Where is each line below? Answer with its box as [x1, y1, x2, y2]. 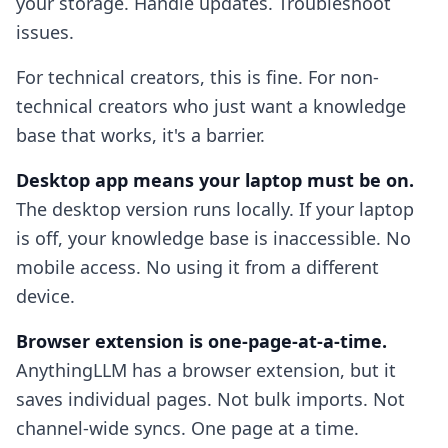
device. [16, 284, 75, 308]
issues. [16, 20, 74, 44]
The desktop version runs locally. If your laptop [16, 197, 414, 221]
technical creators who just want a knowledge [16, 94, 406, 118]
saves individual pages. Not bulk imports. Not [16, 387, 405, 411]
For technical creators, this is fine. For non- [16, 65, 379, 89]
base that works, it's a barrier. [16, 123, 265, 147]
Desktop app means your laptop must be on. [16, 168, 414, 192]
